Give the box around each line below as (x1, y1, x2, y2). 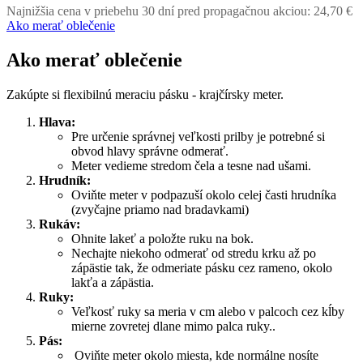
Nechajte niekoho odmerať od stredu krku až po (71, 246, 316, 260)
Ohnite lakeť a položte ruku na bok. (71, 231, 254, 246)
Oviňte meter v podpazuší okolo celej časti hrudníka (71, 187, 336, 202)
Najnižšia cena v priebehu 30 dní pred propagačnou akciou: (6, 3, 314, 18)
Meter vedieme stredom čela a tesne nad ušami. (71, 158, 311, 173)
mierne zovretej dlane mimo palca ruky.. (71, 318, 275, 333)
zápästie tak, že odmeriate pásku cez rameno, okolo (71, 260, 332, 275)
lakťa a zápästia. (71, 275, 154, 289)
